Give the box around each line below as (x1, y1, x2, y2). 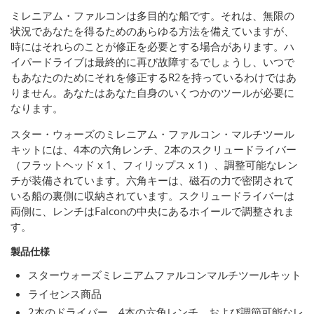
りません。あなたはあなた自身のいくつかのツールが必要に (11, 86, 294, 100)
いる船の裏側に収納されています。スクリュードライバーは (11, 189, 294, 203)
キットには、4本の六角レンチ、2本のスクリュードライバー (11, 142, 296, 157)
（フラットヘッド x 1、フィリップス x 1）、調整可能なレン (11, 158, 298, 172)
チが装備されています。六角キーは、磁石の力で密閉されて (11, 173, 294, 188)
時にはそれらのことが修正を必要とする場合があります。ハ (11, 39, 294, 54)
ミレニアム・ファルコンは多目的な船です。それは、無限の (11, 8, 294, 23)
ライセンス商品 (28, 286, 102, 301)
